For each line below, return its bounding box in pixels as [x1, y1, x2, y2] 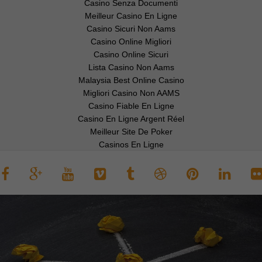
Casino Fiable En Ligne [88, 101, 174, 111]
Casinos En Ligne [98, 140, 164, 149]
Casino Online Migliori [91, 37, 171, 46]
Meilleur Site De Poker [89, 127, 173, 136]
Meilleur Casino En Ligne [85, 11, 177, 20]
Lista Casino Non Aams [88, 63, 174, 72]
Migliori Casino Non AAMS [82, 88, 180, 98]
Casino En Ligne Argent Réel [78, 114, 184, 123]
